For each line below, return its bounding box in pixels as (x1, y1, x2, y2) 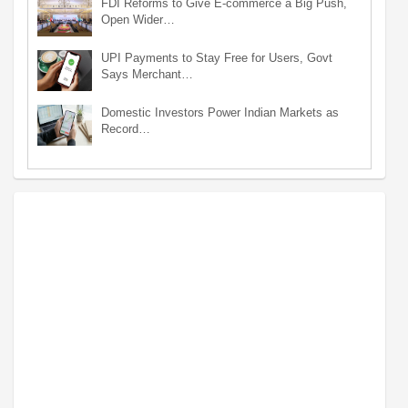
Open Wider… (101, 13, 175, 27)
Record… (101, 122, 150, 137)
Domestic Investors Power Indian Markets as (101, 106, 339, 120)
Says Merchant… (101, 67, 193, 82)
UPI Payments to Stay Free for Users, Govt (101, 51, 332, 66)
